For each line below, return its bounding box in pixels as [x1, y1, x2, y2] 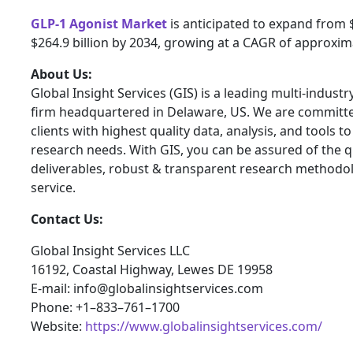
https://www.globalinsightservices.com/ [85, 317, 322, 335]
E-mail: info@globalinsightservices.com [31, 279, 263, 297]
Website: [31, 317, 85, 335]
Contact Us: [31, 210, 103, 228]
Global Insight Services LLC [31, 241, 190, 259]
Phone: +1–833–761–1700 [31, 298, 180, 316]
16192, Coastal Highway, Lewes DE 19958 [31, 260, 273, 278]
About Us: [31, 65, 92, 83]
